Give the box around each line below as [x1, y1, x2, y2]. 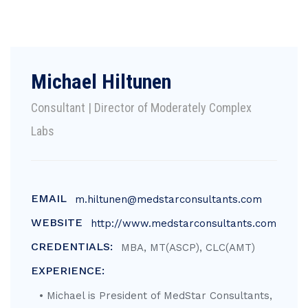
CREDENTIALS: [31, 240, 113, 253]
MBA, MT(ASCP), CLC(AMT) [121, 241, 255, 254]
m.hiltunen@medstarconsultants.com [75, 193, 262, 206]
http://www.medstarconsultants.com [91, 217, 276, 230]
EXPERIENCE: [31, 264, 104, 277]
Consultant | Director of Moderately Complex [31, 100, 252, 115]
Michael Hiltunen [31, 69, 171, 93]
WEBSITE [31, 216, 82, 229]
